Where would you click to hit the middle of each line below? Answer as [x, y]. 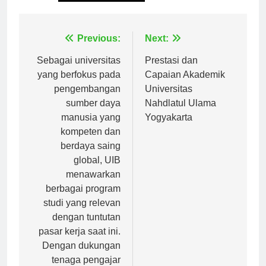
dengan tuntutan [86, 228]
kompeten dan [91, 142]
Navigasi [59, 52]
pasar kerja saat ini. [80, 242]
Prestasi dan [171, 71]
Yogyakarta [169, 128]
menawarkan [93, 185]
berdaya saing [91, 157]
